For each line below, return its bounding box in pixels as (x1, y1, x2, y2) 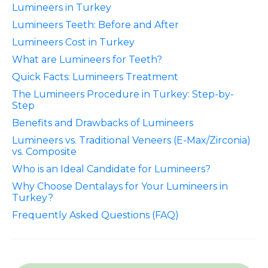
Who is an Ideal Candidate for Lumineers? (12, 163, 211, 175)
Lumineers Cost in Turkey (12, 36, 135, 48)
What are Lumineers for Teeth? (12, 53, 162, 65)
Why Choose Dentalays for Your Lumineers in (12, 180, 228, 192)
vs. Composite (12, 145, 77, 157)
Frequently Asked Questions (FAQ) (12, 209, 179, 221)
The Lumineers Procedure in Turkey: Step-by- (12, 88, 234, 100)
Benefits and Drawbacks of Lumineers (12, 117, 193, 129)
